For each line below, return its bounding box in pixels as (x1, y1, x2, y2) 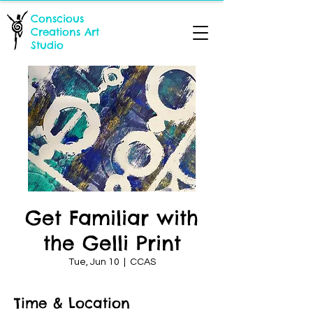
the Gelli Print (43, 231, 181, 255)
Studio (31, 38, 64, 52)
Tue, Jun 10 (68, 257, 119, 267)
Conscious (31, 12, 84, 25)
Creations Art (31, 25, 99, 38)
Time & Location (14, 294, 130, 312)
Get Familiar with (25, 205, 198, 230)
